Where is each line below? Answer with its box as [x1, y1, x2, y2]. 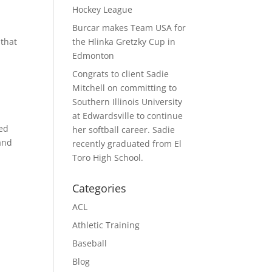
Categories [72, 181, 127, 195]
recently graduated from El [72, 138, 182, 149]
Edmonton [72, 50, 115, 61]
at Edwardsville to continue [72, 110, 183, 121]
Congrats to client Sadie [72, 68, 169, 80]
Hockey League [72, 4, 133, 15]
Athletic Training [72, 219, 140, 231]
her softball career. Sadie [72, 124, 175, 135]
